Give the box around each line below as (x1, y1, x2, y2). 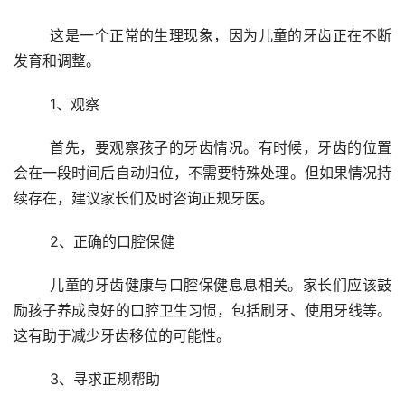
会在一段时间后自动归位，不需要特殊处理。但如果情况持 (14, 164, 391, 183)
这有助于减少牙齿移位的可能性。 (14, 326, 231, 345)
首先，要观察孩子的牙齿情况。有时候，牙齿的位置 (14, 138, 51, 157)
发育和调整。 (14, 52, 100, 71)
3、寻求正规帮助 (50, 370, 160, 389)
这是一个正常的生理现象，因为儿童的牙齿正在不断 (14, 26, 51, 45)
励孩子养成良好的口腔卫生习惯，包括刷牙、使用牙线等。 (14, 301, 391, 320)
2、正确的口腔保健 (50, 232, 174, 251)
